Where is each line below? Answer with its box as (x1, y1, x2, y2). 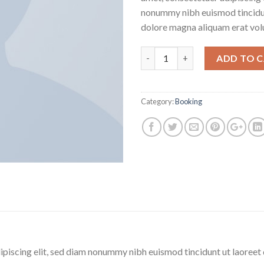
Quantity (140, 47, 178, 58)
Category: (141, 96, 175, 106)
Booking (175, 96, 202, 106)
